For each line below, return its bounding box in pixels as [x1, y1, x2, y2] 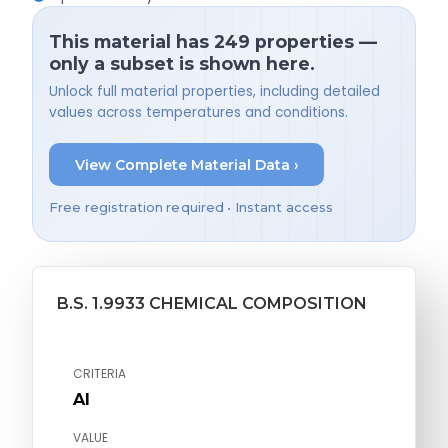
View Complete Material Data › [74, 155, 299, 174]
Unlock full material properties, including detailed [49, 82, 380, 102]
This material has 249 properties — [49, 31, 377, 52]
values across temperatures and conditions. [49, 103, 348, 123]
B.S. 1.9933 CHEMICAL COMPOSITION [57, 294, 367, 314]
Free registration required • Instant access [49, 200, 334, 216]
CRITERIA [73, 365, 126, 383]
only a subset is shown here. [49, 53, 315, 74]
